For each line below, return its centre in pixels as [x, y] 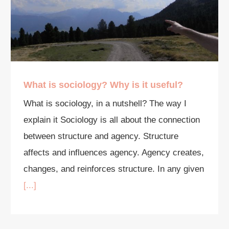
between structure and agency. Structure [101, 136]
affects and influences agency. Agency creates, [114, 152]
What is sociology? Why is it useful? [104, 85]
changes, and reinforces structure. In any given [114, 169]
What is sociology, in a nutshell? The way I [105, 103]
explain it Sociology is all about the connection [112, 120]
